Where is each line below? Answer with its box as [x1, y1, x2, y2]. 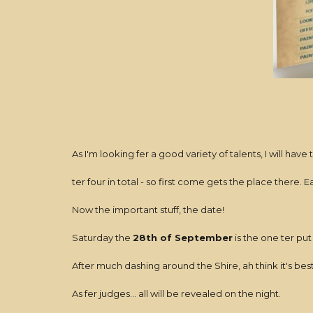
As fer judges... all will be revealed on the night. [71, 288, 281, 299]
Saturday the [71, 232, 133, 243]
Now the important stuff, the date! [71, 204, 226, 215]
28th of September [132, 232, 233, 243]
